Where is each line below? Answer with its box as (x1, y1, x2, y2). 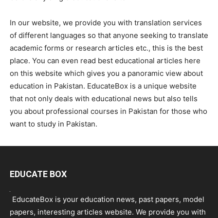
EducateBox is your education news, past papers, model (10, 195, 204, 204)
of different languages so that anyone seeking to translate (10, 31, 208, 40)
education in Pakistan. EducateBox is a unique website (10, 81, 197, 91)
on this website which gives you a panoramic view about (10, 69, 203, 78)
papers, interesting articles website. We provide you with (10, 207, 206, 217)
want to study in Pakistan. (10, 119, 97, 129)
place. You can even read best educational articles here (10, 56, 200, 66)
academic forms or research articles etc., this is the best (10, 43, 203, 53)
